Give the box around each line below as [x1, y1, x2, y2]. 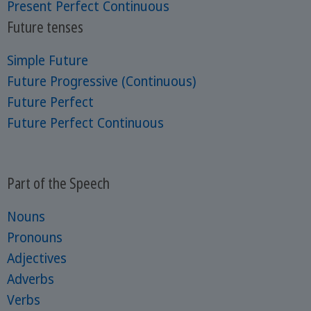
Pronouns [6, 228, 62, 246]
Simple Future [6, 51, 88, 69]
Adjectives [6, 249, 67, 267]
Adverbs [6, 269, 54, 288]
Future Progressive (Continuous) [6, 72, 196, 90]
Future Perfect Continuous [6, 113, 164, 132]
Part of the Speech [6, 172, 110, 193]
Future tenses [6, 16, 83, 37]
